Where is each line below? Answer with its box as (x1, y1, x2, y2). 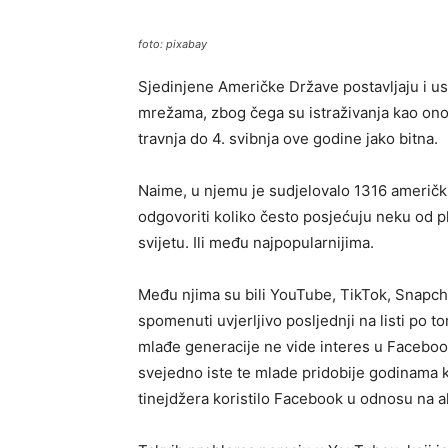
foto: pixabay (138, 37, 207, 51)
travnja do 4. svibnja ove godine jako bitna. (138, 129, 438, 148)
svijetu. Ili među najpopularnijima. (138, 233, 374, 252)
